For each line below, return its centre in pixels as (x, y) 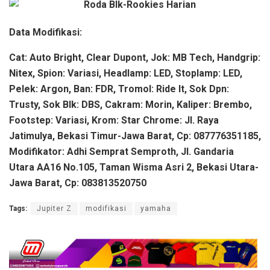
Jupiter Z (54, 209)
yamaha (156, 209)
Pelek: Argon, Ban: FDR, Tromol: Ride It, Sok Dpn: (119, 89)
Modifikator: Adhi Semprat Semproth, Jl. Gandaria (121, 152)
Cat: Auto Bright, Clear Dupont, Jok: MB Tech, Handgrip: (135, 58)
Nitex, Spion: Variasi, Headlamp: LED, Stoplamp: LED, (126, 74)
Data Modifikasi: (46, 33)
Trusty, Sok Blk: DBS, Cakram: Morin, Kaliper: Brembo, (130, 105)
